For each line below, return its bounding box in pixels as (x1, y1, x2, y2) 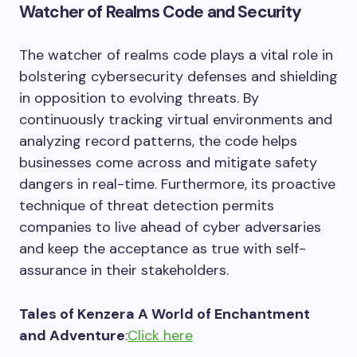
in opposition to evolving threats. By (19, 88, 259, 108)
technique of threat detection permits (19, 195, 274, 215)
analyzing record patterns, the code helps (19, 131, 297, 151)
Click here (127, 325, 193, 345)
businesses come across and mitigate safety (19, 152, 317, 172)
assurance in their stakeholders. (19, 260, 229, 280)
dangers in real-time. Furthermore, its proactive (19, 174, 335, 194)
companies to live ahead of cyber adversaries (19, 217, 321, 237)
